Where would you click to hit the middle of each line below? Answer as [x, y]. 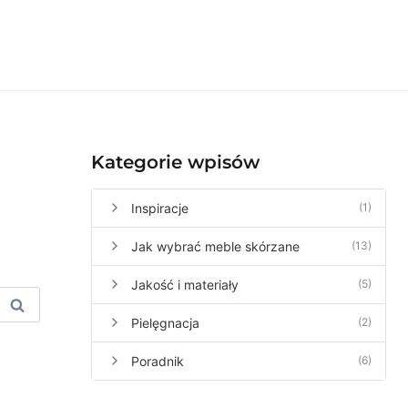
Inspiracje [160, 208]
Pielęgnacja [165, 322]
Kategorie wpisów [175, 162]
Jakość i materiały [185, 284]
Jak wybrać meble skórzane [215, 246]
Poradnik [158, 361]
